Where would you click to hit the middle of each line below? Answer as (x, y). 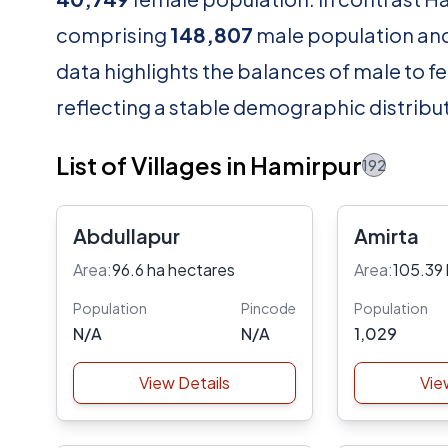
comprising (113, 34)
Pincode (268, 308)
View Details (184, 382)
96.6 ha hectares (173, 269)
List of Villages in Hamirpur (209, 165)
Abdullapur (126, 235)
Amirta (386, 235)
